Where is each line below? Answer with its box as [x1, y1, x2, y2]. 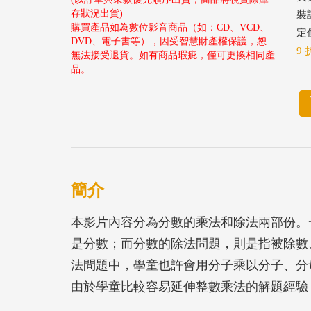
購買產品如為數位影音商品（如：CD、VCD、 [71, 22, 269, 33]
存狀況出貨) [71, 8, 123, 19]
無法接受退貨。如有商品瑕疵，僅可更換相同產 [71, 50, 275, 60]
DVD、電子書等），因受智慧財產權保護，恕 [71, 36, 267, 47]
